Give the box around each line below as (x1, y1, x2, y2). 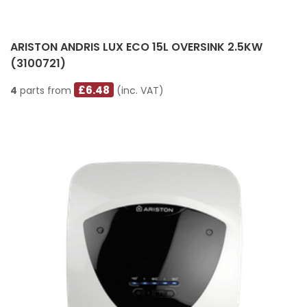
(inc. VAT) (114, 83, 164, 97)
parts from (17, 83, 74, 97)
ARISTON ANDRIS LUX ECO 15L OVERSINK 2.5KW (10, 38, 262, 55)
